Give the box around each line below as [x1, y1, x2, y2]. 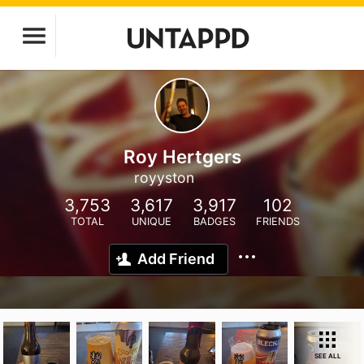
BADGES [193, 215, 236, 227]
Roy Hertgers [123, 145, 241, 167]
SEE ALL [314, 352, 341, 360]
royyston [133, 169, 194, 186]
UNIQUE [132, 215, 171, 227]
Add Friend [137, 250, 214, 267]
